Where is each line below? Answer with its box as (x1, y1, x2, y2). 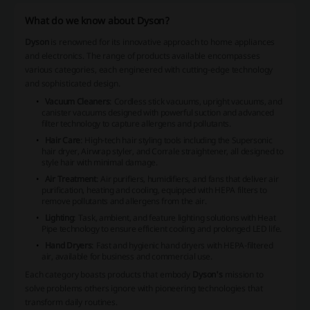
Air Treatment (44, 173, 96, 185)
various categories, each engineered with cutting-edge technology (25, 64, 273, 76)
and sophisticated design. (25, 77, 120, 90)
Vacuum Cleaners (44, 95, 110, 108)
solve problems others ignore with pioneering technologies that (25, 282, 263, 295)
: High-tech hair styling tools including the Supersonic (80, 134, 273, 147)
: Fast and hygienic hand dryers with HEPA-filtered (91, 239, 273, 252)
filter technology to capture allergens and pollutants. (42, 118, 231, 130)
